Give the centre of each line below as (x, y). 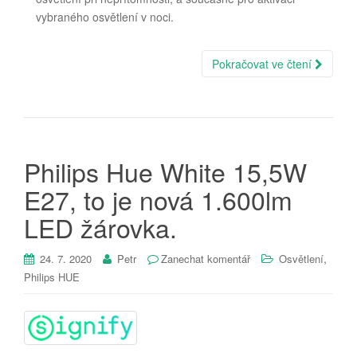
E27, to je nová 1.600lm (158, 199)
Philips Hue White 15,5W (165, 171)
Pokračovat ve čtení (263, 63)
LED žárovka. (100, 227)
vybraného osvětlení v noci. (105, 16)
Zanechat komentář (206, 258)
